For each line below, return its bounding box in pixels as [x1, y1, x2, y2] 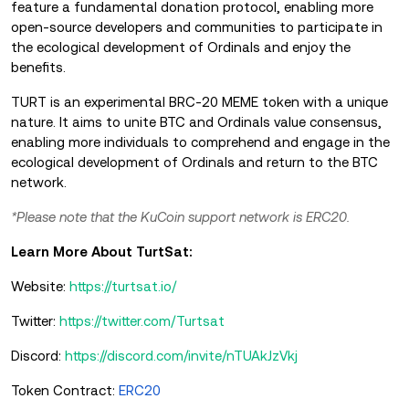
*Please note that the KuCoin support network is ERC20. [11, 209, 350, 225]
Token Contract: [11, 383, 119, 399]
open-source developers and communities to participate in [11, 19, 383, 36]
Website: [11, 278, 69, 295]
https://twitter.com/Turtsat [59, 313, 225, 330]
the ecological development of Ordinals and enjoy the [11, 39, 351, 56]
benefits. [11, 59, 66, 76]
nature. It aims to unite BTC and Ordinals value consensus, [11, 114, 382, 131]
